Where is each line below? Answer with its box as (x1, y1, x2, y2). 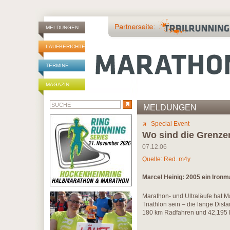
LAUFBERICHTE (46, 44, 85, 49)
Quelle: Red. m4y (142, 156, 190, 163)
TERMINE (46, 63, 69, 68)
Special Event (151, 120, 189, 127)
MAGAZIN (46, 82, 69, 87)
